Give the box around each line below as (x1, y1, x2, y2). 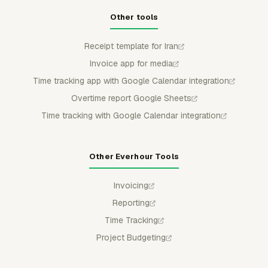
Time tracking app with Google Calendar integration (33, 75, 229, 86)
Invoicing (114, 180, 148, 191)
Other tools (109, 12, 159, 22)
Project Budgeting (96, 232, 166, 243)
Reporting (112, 197, 150, 208)
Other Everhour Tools (89, 151, 179, 162)
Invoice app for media (89, 58, 173, 69)
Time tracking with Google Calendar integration (41, 110, 221, 121)
